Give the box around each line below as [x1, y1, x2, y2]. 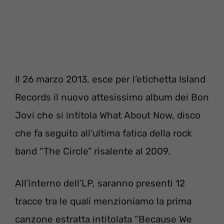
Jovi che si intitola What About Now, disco [15, 109, 200, 121]
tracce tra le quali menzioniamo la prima [15, 195, 191, 207]
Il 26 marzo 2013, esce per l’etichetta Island [15, 73, 205, 85]
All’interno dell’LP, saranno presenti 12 [15, 177, 185, 189]
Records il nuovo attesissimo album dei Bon [15, 91, 209, 103]
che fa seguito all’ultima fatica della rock [15, 127, 192, 139]
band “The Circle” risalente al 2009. [15, 145, 170, 157]
